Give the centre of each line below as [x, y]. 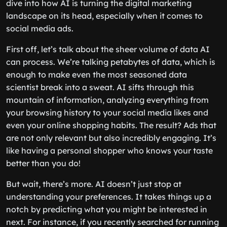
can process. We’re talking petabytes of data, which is [111, 62]
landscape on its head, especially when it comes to [104, 16]
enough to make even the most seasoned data [97, 74]
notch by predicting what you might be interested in [107, 209]
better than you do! [43, 163]
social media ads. [40, 28]
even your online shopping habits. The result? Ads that [111, 125]
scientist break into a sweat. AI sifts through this [100, 87]
